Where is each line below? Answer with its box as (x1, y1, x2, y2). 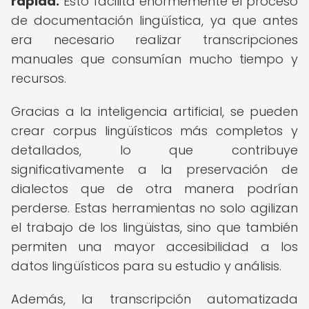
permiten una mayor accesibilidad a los (11, 238, 298, 255)
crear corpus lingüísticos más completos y (11, 122, 298, 139)
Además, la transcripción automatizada (11, 290, 298, 308)
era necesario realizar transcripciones (11, 31, 298, 48)
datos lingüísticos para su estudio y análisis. (11, 257, 281, 275)
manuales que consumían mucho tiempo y (11, 50, 298, 68)
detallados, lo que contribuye (11, 141, 298, 159)
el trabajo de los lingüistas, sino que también (11, 219, 298, 236)
